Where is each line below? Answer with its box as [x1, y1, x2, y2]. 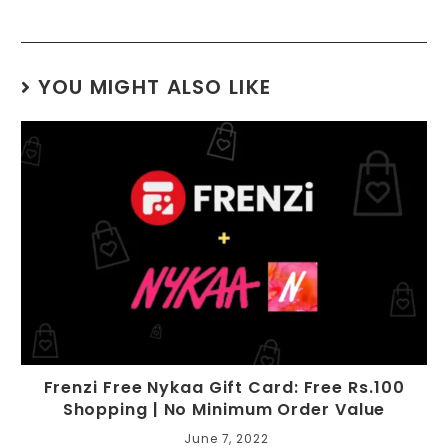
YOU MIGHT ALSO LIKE [37, 73, 272, 102]
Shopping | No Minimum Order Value [62, 397, 386, 421]
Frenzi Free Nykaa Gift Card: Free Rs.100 [43, 375, 405, 399]
